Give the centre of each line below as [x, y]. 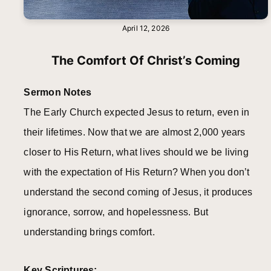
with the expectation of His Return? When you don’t [137, 172]
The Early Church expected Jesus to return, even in [137, 113]
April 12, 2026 [146, 28]
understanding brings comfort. [89, 232]
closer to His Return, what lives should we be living [136, 152]
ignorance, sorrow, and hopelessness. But [116, 212]
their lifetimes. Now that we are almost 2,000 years [135, 132]
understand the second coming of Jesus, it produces [138, 192]
